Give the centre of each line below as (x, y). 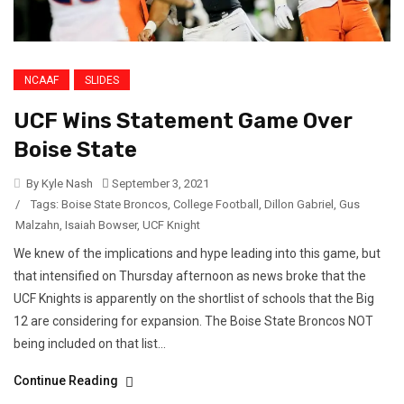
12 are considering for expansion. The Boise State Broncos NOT (193, 321)
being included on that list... (90, 344)
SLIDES (102, 81)
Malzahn (37, 225)
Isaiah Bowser (101, 225)
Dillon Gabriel (299, 205)
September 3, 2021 (159, 184)
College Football (216, 205)
